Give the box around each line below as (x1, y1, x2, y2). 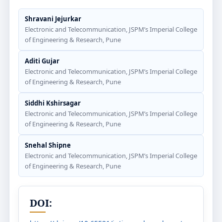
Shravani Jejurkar (25, 14, 81, 23)
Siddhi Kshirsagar (25, 99, 81, 108)
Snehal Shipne (25, 141, 72, 150)
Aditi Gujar (25, 56, 59, 65)
